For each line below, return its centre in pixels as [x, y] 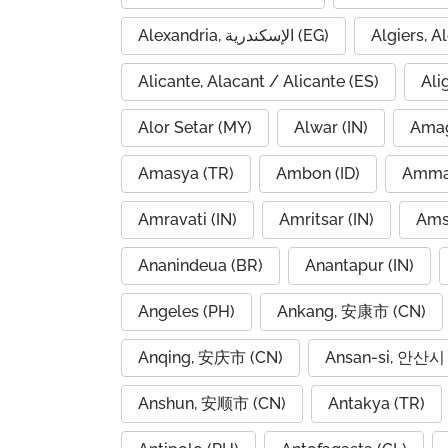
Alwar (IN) [331, 127]
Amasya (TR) [186, 173]
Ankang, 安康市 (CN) [351, 311]
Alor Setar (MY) [195, 127]
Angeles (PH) [186, 311]
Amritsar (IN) [326, 219]
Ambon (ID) [318, 173]
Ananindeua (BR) [200, 265]
